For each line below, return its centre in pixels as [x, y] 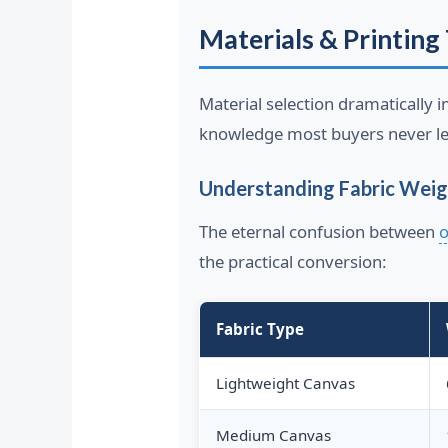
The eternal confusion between [318, 232]
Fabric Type [259, 329]
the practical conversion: [292, 262]
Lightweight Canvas [285, 383]
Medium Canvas [273, 435]
